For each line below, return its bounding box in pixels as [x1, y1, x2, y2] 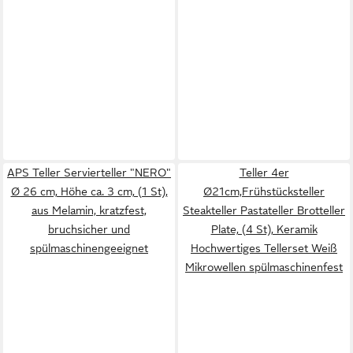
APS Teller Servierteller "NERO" [7, 166, 171, 179]
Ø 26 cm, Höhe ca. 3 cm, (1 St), [10, 185, 168, 198]
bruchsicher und [48, 223, 130, 236]
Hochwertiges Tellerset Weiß [191, 242, 337, 255]
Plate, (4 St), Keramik [210, 223, 318, 236]
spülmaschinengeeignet [30, 242, 148, 255]
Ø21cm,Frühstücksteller [203, 185, 325, 198]
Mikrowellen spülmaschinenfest [185, 261, 343, 273]
